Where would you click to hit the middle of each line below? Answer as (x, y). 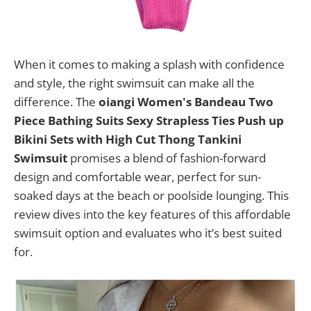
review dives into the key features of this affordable (152, 214)
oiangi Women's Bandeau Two (186, 101)
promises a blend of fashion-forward (167, 158)
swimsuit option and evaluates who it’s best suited (148, 233)
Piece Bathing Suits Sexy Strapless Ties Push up (149, 120)
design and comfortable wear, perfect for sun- (137, 176)
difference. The (56, 101)
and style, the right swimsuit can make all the (134, 83)
